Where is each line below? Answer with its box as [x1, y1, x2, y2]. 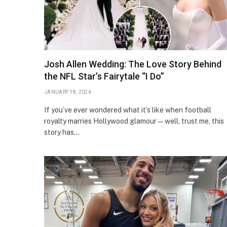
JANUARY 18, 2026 [44, 89, 91, 95]
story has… [44, 128, 80, 136]
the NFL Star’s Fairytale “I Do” [44, 70, 164, 82]
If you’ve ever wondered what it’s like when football [44, 105, 211, 114]
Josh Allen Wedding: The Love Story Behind [44, 58, 221, 69]
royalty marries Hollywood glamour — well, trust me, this [44, 117, 224, 125]
